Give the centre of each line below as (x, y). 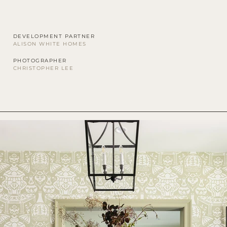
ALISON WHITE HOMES (50, 44)
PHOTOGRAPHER (40, 61)
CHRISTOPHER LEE (43, 68)
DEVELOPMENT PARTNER (54, 36)
